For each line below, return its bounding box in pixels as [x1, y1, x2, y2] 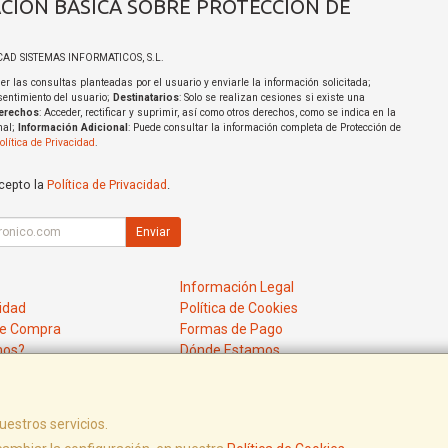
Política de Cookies [180, 300, 299, 317]
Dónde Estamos [180, 342, 281, 359]
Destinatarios [112, 92, 179, 104]
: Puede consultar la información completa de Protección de [127, 122, 401, 134]
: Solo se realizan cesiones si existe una [178, 92, 365, 104]
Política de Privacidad [46, 177, 167, 193]
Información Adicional [17, 122, 128, 134]
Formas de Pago [180, 321, 284, 338]
